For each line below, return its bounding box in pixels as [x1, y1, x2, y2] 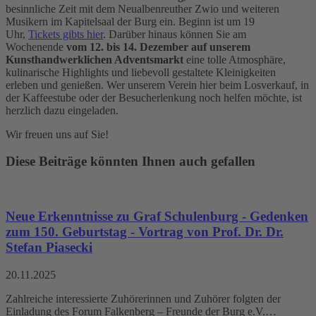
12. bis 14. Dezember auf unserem [90, 40, 250, 53]
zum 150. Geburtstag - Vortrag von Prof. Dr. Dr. [6, 224, 284, 239]
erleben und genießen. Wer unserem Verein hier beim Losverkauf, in [6, 78, 309, 91]
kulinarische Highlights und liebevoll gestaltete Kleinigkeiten [6, 66, 276, 78]
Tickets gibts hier [28, 28, 103, 40]
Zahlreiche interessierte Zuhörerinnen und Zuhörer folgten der [6, 292, 281, 305]
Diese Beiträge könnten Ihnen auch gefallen [6, 154, 255, 169]
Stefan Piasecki [6, 239, 92, 255]
